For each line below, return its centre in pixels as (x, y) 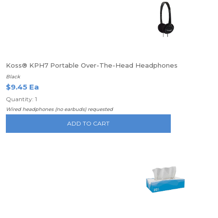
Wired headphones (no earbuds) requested (59, 109)
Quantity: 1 (21, 99)
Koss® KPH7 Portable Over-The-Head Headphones (92, 65)
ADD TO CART (89, 123)
